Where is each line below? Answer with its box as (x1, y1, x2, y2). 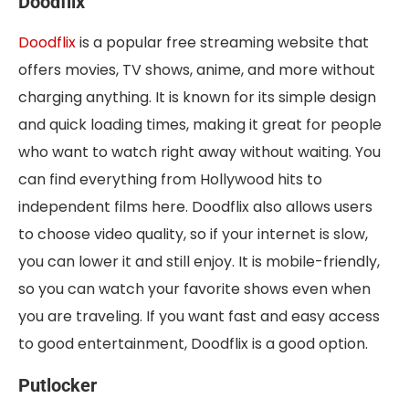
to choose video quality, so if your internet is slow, (18, 224, 368, 246)
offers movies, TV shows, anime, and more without (18, 59, 375, 81)
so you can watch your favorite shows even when (18, 278, 371, 300)
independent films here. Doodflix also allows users (18, 196, 372, 218)
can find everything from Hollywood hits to (18, 169, 322, 191)
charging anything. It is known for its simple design (18, 87, 376, 109)
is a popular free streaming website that (76, 32, 369, 54)
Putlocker (18, 374, 97, 397)
